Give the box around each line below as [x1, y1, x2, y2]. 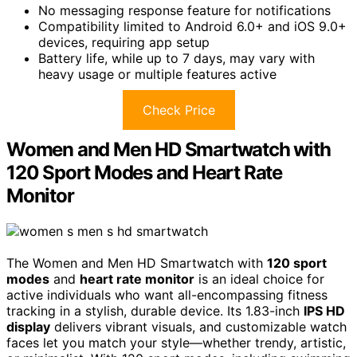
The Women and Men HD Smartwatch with [6, 254, 267, 271]
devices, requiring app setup [38, 34, 210, 51]
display [6, 318, 50, 335]
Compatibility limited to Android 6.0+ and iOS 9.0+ [38, 18, 347, 35]
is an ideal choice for [194, 270, 324, 287]
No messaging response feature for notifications [38, 2, 331, 19]
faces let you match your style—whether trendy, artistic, [6, 334, 346, 351]
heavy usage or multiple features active [38, 66, 277, 83]
